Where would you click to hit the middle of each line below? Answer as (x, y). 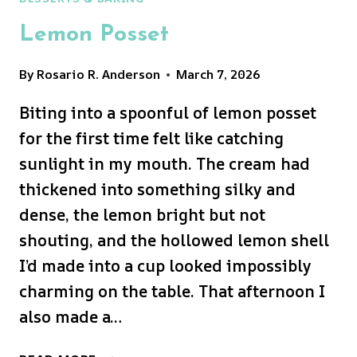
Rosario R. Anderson (99, 75)
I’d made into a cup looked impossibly (165, 266)
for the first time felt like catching (151, 139)
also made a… (71, 317)
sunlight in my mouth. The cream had (165, 164)
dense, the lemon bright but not (142, 215)
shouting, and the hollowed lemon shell (174, 241)
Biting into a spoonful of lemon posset (168, 113)
